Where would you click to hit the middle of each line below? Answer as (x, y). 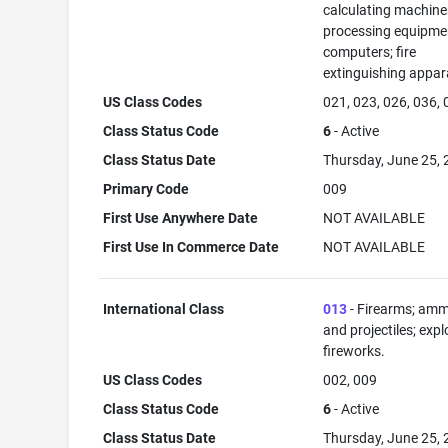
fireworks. (354, 351)
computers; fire (370, 52)
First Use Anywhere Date (181, 218)
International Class (164, 309)
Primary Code (146, 189)
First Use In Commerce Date (191, 247)
